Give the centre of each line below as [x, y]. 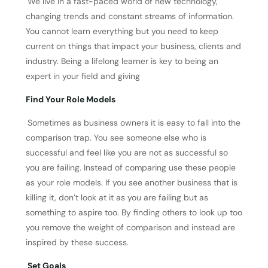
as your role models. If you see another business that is [131, 182]
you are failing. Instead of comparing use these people [130, 167]
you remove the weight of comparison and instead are [130, 227]
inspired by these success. [77, 242]
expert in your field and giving [84, 76]
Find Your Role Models [70, 99]
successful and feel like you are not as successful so [127, 153]
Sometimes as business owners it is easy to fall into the [134, 123]
